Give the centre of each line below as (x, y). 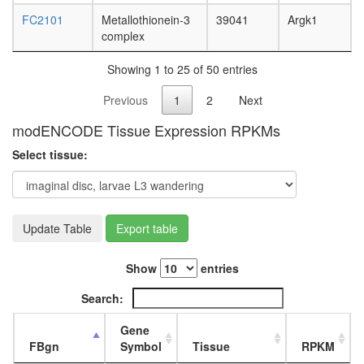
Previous (126, 100)
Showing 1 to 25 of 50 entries (182, 69)
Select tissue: (50, 155)
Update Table (57, 229)
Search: (104, 299)
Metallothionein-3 (146, 20)
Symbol (141, 347)
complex (123, 36)
